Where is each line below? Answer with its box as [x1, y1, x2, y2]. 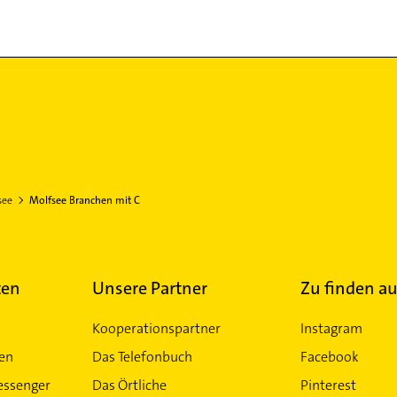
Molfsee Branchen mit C [28, 193, 140, 207]
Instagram [300, 319, 362, 338]
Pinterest [300, 376, 356, 394]
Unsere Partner [91, 276, 207, 300]
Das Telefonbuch [91, 347, 192, 366]
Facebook [300, 347, 359, 366]
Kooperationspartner [91, 319, 221, 338]
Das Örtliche [91, 376, 167, 394]
